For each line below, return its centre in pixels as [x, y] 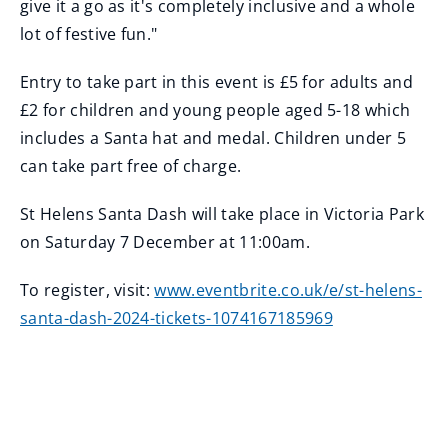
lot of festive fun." [89, 34]
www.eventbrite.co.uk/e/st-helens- [288, 290]
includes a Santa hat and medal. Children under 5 [213, 138]
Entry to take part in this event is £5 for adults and [216, 82]
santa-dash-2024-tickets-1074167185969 [176, 318]
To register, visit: [87, 290]
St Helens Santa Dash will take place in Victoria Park [222, 214]
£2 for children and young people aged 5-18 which [215, 110]
